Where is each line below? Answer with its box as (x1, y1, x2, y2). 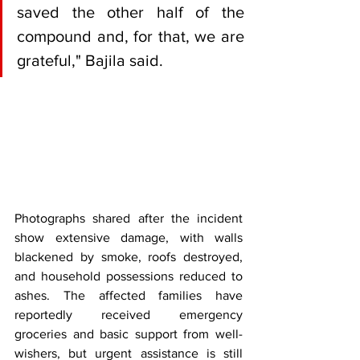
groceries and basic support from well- (14, 326, 243, 341)
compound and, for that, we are (17, 27, 244, 46)
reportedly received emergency (14, 307, 243, 321)
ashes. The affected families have (14, 288, 243, 302)
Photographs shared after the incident (14, 211, 243, 225)
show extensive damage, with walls (14, 230, 243, 244)
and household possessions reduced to (14, 268, 243, 283)
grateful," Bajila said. (17, 51, 163, 70)
